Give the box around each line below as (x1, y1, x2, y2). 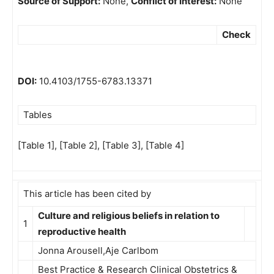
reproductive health (38, 226, 126, 237)
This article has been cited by (23, 188, 151, 199)
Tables (23, 109, 52, 120)
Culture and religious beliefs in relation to (38, 210, 220, 221)
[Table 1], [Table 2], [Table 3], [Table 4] (18, 139, 184, 151)
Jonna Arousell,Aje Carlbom (38, 245, 158, 256)
